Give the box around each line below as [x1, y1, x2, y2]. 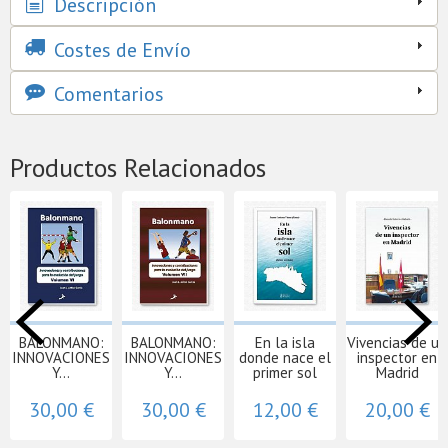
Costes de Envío [49, 36, 191, 63]
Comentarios [49, 81, 164, 108]
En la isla [255, 332, 315, 352]
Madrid [375, 362, 419, 382]
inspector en [357, 347, 437, 367]
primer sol [253, 362, 317, 382]
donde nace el [239, 347, 331, 367]
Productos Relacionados [10, 151, 266, 185]
